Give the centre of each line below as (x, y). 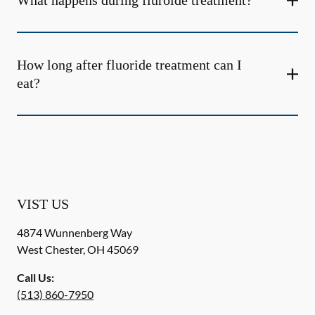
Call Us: (36, 277)
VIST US (43, 204)
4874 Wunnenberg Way (75, 232)
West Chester (50, 249)
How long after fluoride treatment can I (129, 65)
